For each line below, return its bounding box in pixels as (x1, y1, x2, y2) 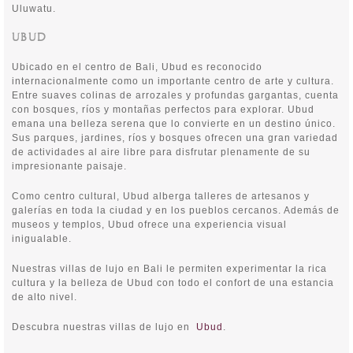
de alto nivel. (12, 292, 77, 303)
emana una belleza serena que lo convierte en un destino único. (12, 118, 336, 129)
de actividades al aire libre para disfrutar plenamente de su (12, 147, 310, 158)
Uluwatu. (12, 3, 56, 14)
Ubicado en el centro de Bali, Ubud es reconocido (12, 61, 262, 72)
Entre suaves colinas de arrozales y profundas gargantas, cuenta (12, 90, 339, 101)
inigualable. (12, 233, 72, 244)
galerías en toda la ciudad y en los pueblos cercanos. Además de (12, 205, 340, 216)
